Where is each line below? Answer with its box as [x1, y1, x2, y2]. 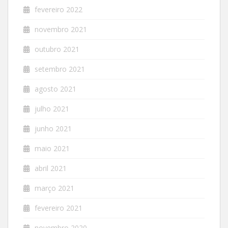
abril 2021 [35, 163, 67, 173]
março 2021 [35, 183, 74, 193]
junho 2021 [35, 123, 72, 133]
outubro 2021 [35, 44, 79, 54]
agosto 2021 [35, 83, 76, 94]
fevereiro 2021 [35, 203, 82, 213]
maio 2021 [35, 143, 70, 153]
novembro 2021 [35, 24, 87, 34]
